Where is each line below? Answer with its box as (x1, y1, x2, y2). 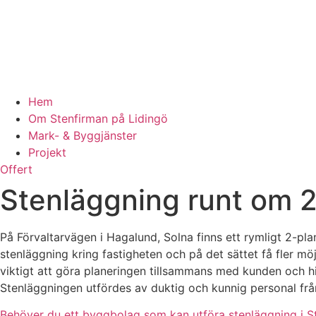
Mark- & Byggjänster (28, 128, 137, 142)
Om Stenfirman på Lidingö (28, 111, 168, 126)
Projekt (28, 145, 66, 159)
